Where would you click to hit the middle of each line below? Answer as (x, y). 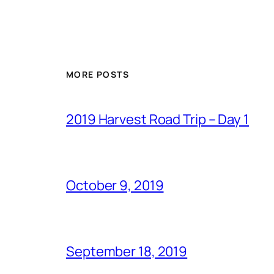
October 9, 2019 (115, 186)
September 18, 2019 (127, 252)
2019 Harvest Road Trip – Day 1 (157, 120)
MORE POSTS (98, 75)
